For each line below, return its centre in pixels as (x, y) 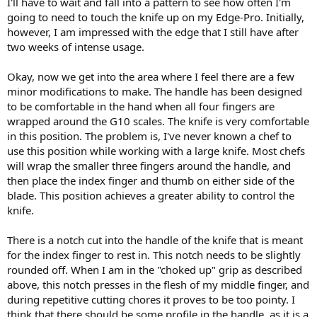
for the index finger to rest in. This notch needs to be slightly (154, 254)
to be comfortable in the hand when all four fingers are (141, 106)
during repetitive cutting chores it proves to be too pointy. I (151, 299)
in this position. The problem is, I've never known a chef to (149, 136)
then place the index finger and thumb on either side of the (151, 180)
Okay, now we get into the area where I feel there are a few (151, 76)
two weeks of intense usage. (76, 46)
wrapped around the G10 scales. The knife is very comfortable (158, 121)
